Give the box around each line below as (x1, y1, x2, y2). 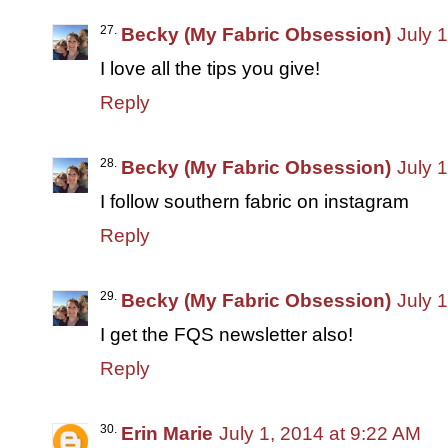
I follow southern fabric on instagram (100, 190, 409, 212)
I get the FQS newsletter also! (100, 323, 353, 345)
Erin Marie (121, 422, 213, 444)
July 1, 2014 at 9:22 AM (219, 422, 421, 444)
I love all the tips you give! (100, 57, 320, 79)
